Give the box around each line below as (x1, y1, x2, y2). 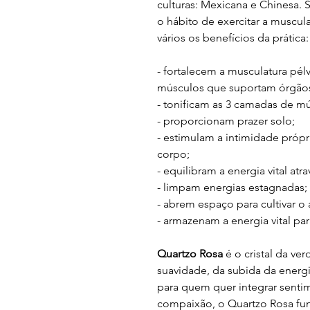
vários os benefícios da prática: (157, 31, 309, 44)
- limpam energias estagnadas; (157, 181, 307, 194)
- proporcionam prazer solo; (157, 114, 295, 127)
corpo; (157, 147, 190, 161)
